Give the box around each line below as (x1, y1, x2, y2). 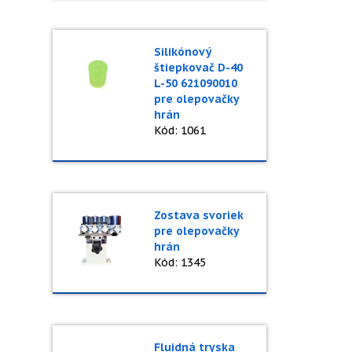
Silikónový (153, 45, 211, 59)
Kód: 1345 (153, 255, 206, 269)
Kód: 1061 (153, 123, 206, 137)
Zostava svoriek (153, 208, 244, 222)
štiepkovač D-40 (153, 60, 243, 75)
